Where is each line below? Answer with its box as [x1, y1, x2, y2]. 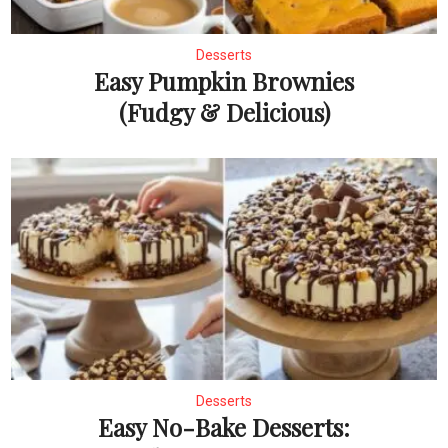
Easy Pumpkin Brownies [94, 65, 354, 98]
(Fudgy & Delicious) [118, 96, 330, 129]
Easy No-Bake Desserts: [98, 410, 350, 443]
